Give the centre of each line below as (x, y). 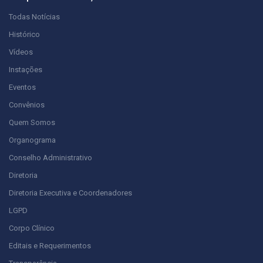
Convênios (27, 105)
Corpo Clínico (32, 228)
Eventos (22, 87)
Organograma (32, 140)
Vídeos (21, 52)
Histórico (24, 35)
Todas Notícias (34, 17)
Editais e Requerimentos (50, 246)
